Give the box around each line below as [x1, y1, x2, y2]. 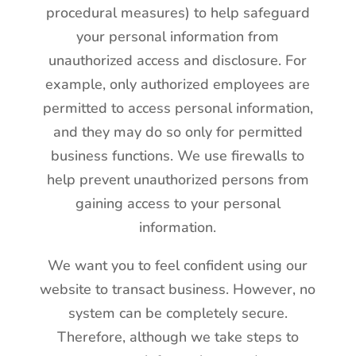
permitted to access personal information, [42, 99, 313, 118]
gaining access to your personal [75, 194, 281, 213]
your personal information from [76, 27, 280, 46]
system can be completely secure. [68, 304, 288, 323]
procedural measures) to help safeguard [45, 3, 310, 22]
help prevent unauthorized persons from [46, 170, 309, 189]
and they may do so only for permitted [52, 122, 303, 141]
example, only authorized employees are [45, 75, 311, 94]
